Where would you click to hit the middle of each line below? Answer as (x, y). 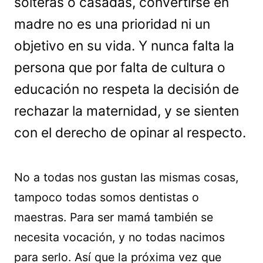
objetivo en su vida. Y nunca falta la (124, 46)
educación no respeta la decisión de (127, 89)
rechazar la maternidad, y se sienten (127, 111)
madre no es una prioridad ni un (112, 24)
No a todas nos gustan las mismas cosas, (126, 177)
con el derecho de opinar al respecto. (130, 133)
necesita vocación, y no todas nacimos (119, 237)
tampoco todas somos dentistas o (107, 197)
